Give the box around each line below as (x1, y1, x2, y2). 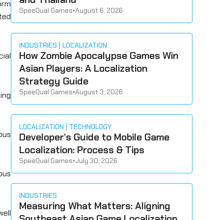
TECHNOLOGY (69, 122, 112, 131)
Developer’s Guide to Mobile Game (19, 131, 170, 143)
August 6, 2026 (75, 6, 123, 15)
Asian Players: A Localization (19, 62, 148, 75)
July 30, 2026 (75, 156, 118, 165)
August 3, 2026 (75, 87, 123, 96)
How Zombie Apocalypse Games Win (19, 49, 179, 62)
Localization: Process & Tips (19, 143, 145, 156)
